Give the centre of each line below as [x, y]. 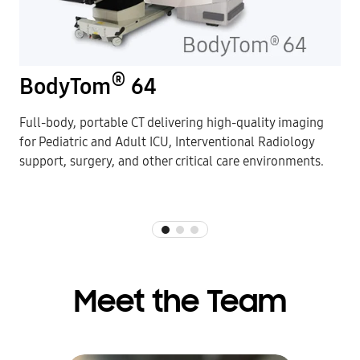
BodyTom [65, 87]
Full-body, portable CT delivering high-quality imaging [172, 123]
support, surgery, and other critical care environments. [172, 162]
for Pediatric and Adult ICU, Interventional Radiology [167, 142]
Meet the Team [180, 304]
